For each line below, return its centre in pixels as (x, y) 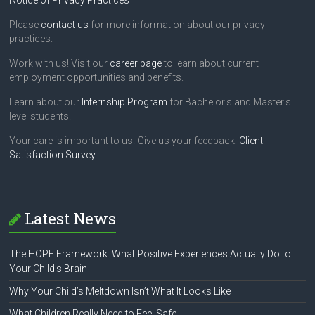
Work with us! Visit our (60, 64)
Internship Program (125, 102)
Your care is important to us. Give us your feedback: (124, 141)
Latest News (71, 219)
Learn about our (46, 102)
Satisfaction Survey (53, 155)
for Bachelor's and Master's (230, 102)
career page (136, 64)
